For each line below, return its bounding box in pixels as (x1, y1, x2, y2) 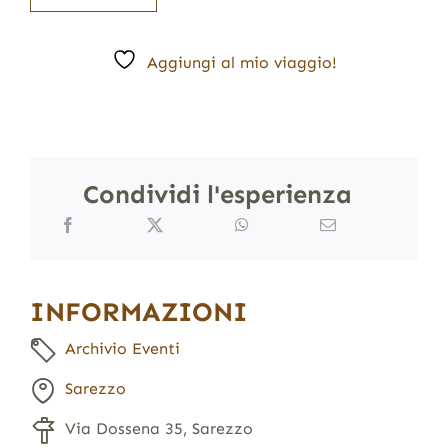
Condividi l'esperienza (83, 179, 353, 211)
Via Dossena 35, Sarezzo (64, 418, 253, 438)
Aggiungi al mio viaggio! (146, 53, 337, 73)
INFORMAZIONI (29, 295, 248, 328)
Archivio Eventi (64, 338, 180, 358)
